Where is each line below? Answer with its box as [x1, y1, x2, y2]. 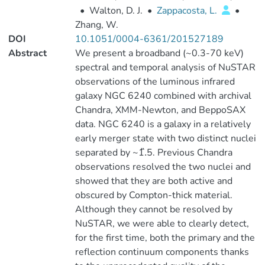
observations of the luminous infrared [75, 75, 235, 88]
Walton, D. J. [89, 4, 143, 17]
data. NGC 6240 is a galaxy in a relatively [75, 118, 251, 131]
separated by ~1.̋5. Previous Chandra [75, 146, 232, 159]
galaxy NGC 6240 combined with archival [75, 89, 251, 102]
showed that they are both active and [75, 174, 232, 188]
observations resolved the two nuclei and [75, 160, 251, 173]
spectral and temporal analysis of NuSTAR [75, 61, 256, 74]
